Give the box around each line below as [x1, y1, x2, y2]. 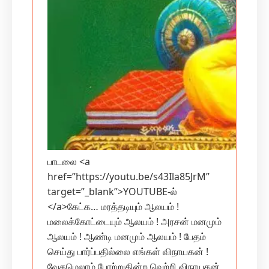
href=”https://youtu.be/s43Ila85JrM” [47, 170, 210, 183]
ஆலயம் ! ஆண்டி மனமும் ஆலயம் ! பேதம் [47, 230, 206, 243]
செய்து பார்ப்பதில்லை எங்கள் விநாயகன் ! [47, 245, 208, 258]
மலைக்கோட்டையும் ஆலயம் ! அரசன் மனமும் [47, 215, 222, 228]
